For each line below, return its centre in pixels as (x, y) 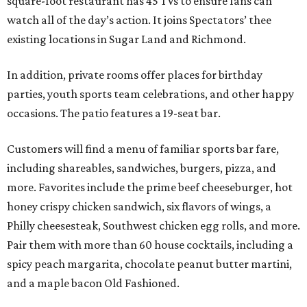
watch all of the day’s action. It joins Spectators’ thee (139, 20)
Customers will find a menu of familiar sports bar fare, (143, 149)
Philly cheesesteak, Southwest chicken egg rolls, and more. (153, 226)
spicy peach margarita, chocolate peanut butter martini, (149, 264)
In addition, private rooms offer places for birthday (135, 75)
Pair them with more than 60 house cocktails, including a (150, 245)
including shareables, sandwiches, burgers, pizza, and (142, 168)
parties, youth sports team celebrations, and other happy (150, 94)
